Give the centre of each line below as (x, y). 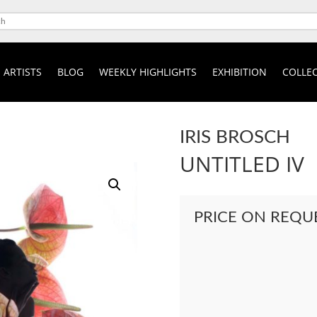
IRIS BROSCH (235, 137)
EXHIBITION (239, 71)
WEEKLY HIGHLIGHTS (148, 71)
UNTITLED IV (242, 163)
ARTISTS (22, 71)
